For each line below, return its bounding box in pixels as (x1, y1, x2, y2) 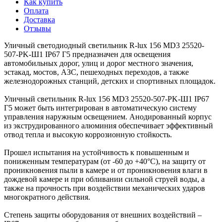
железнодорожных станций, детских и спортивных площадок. (4, 76, 216, 85)
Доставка (24, 15, 55, 24)
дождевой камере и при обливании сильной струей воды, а (4, 174, 205, 183)
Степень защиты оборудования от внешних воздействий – (4, 210, 202, 219)
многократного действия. (4, 192, 90, 201)
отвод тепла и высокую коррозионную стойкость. (4, 130, 172, 139)
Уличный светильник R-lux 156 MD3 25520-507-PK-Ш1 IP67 (4, 94, 209, 103)
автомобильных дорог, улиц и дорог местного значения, (4, 58, 193, 67)
